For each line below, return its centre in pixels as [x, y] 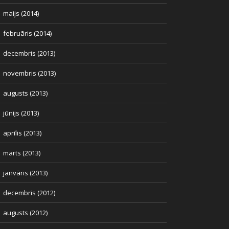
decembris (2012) [29, 193]
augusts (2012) [25, 213]
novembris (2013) [29, 73]
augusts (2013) [25, 93]
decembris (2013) [29, 53]
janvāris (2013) [25, 173]
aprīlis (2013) [22, 133]
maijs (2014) [21, 13]
